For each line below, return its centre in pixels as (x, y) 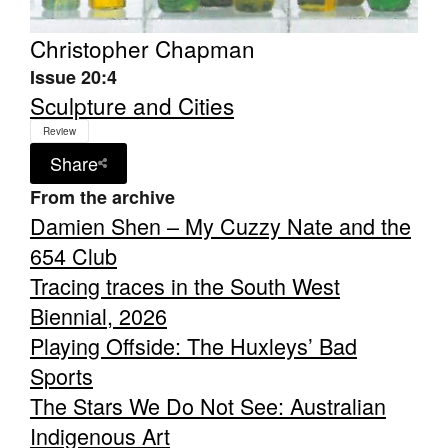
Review (59, 130)
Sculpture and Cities (132, 104)
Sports (61, 375)
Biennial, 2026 (98, 315)
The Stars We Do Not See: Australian (208, 405)
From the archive (102, 196)
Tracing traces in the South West (185, 285)
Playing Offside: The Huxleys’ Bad (193, 345)
